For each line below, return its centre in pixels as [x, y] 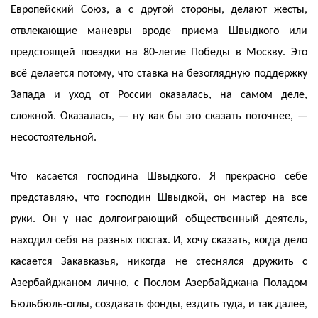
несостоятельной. [54, 138]
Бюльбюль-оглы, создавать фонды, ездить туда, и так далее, [159, 305]
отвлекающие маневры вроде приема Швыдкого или [159, 32]
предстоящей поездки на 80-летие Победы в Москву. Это [159, 53]
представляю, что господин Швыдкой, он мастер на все [159, 198]
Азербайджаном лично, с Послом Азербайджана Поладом [159, 284]
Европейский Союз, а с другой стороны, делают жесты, [159, 10]
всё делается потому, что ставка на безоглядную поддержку [159, 74]
